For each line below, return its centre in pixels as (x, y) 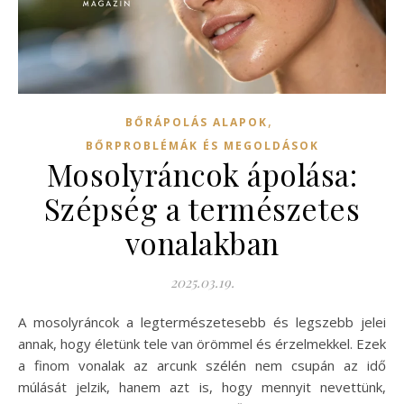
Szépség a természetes (202, 209)
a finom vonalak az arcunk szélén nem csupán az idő (202, 366)
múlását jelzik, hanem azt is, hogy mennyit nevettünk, (202, 387)
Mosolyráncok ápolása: (202, 174)
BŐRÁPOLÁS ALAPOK (197, 123)
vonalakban (202, 243)
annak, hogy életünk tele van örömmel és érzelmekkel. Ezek (202, 344)
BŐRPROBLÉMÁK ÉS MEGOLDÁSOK (202, 146)
